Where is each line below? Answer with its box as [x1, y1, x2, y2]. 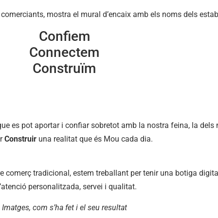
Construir [4, 134, 36, 144]
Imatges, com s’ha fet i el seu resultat [1, 202, 127, 212]
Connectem [29, 44, 99, 61]
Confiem [38, 28, 90, 45]
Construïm [33, 60, 96, 77]
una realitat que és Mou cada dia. [36, 134, 153, 144]
